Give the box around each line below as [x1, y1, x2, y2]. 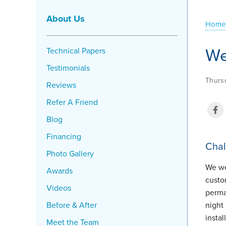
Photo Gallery [46, 148, 94, 159]
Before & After [46, 199, 97, 211]
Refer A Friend [46, 96, 98, 108]
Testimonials [46, 62, 90, 74]
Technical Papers [46, 45, 105, 56]
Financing [46, 131, 81, 142]
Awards [46, 165, 73, 177]
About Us [46, 12, 85, 25]
